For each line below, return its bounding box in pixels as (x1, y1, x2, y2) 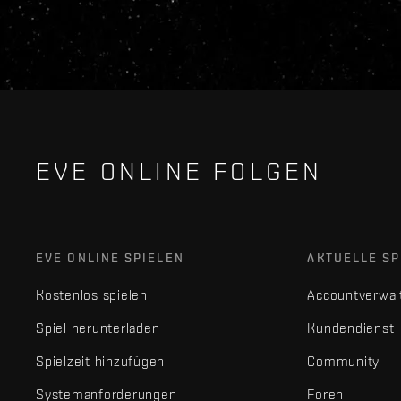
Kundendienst (307, 320, 395, 336)
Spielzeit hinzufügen (36, 353, 165, 369)
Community (307, 353, 380, 369)
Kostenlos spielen (36, 286, 148, 303)
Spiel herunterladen (36, 320, 160, 336)
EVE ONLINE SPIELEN (36, 250, 184, 265)
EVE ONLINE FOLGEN (36, 156, 323, 185)
